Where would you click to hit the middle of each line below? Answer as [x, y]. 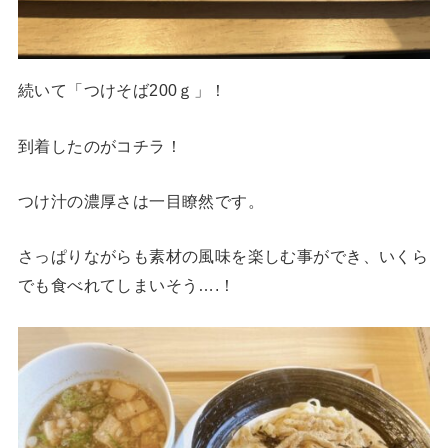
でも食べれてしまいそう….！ [126, 285]
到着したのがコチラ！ [100, 145]
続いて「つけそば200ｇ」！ [122, 90]
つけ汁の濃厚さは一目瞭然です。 [141, 200]
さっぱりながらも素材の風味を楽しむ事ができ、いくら [223, 256]
